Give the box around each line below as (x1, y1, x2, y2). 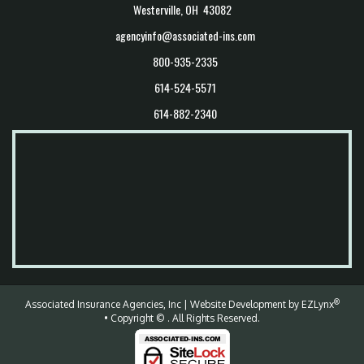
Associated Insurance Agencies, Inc (24, 298, 181, 311)
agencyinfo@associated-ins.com (115, 27, 255, 45)
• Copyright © (104, 312, 167, 325)
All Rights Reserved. (172, 312, 260, 325)
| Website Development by (180, 298, 301, 311)
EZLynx (301, 298, 334, 311)
